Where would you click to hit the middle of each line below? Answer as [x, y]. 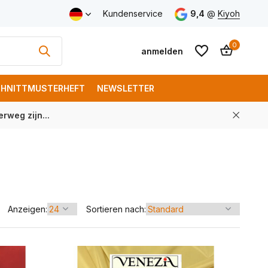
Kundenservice [133, 13]
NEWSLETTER [126, 88]
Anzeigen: [28, 209]
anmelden [162, 51]
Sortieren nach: [116, 209]
